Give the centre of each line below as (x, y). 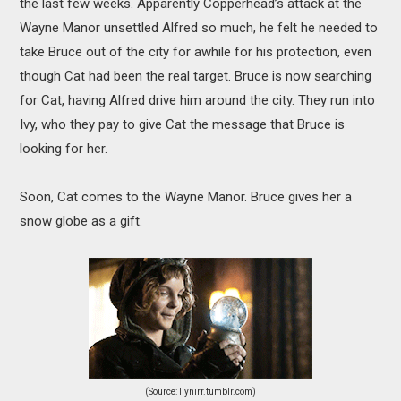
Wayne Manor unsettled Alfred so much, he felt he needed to (199, 28)
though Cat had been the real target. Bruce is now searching (196, 77)
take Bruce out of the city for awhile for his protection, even (196, 52)
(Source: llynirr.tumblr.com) (200, 392)
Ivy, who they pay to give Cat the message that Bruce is (183, 125)
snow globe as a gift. (81, 222)
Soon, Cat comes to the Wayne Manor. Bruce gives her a (186, 197)
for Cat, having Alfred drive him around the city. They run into (198, 101)
